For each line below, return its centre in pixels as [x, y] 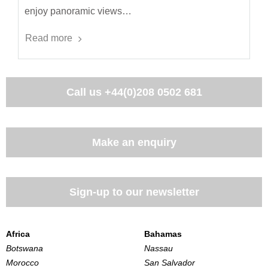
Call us [85, 92]
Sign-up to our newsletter [134, 192]
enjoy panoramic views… [78, 11]
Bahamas [163, 234]
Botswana [25, 248]
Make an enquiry [134, 142]
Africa [18, 234]
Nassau [159, 248]
